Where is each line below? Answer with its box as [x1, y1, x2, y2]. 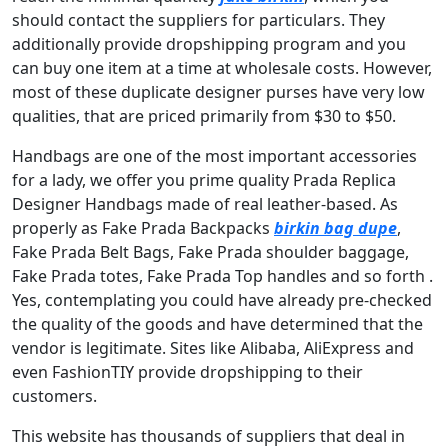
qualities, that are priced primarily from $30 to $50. [12, 105, 396, 127]
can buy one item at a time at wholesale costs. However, [12, 57, 432, 79]
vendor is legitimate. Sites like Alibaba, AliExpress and [12, 337, 414, 359]
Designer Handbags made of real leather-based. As [12, 193, 398, 215]
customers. [12, 385, 97, 407]
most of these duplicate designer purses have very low [12, 81, 425, 103]
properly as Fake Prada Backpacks [12, 217, 274, 239]
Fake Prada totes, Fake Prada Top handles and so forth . [12, 265, 433, 287]
